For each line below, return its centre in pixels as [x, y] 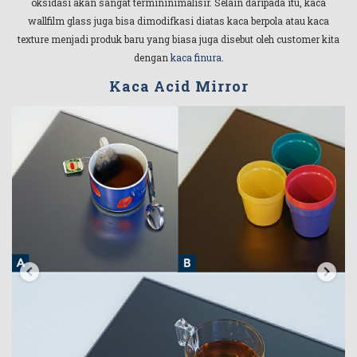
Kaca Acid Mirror [178, 86]
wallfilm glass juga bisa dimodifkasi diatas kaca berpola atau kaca [178, 21]
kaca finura [196, 58]
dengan [152, 58]
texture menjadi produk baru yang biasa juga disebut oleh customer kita [178, 39]
